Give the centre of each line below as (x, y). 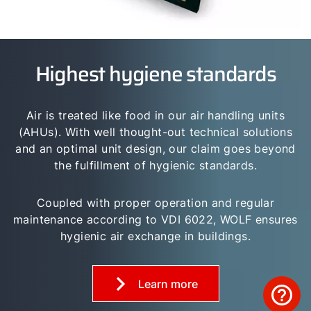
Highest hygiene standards (155, 74)
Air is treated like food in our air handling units (155, 115)
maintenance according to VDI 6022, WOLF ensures (155, 219)
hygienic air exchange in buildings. (155, 236)
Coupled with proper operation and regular (155, 202)
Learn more (168, 284)
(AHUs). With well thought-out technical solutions (155, 132)
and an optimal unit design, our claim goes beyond (155, 148)
